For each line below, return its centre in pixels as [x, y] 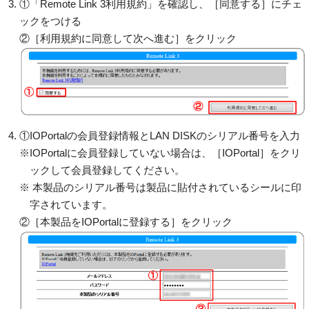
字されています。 [71, 204]
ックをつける [50, 21]
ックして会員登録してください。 [107, 170]
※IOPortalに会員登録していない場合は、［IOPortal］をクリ [160, 152]
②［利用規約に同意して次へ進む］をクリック [128, 38]
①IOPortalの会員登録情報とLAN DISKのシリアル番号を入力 [159, 135]
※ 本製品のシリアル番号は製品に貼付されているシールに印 [160, 187]
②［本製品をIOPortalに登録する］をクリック [126, 221]
